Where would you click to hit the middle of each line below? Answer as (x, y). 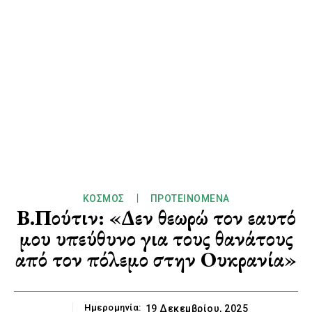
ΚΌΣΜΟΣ (103, 199)
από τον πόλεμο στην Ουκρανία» (156, 260)
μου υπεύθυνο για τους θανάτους (156, 239)
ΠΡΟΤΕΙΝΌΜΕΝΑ (190, 199)
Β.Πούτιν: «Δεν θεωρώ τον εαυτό (156, 218)
